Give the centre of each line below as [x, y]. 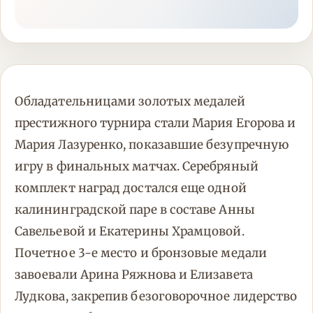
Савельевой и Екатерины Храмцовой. [130, 232]
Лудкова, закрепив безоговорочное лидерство [156, 297]
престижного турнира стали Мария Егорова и [155, 123]
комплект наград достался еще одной [131, 188]
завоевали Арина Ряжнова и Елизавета [134, 275]
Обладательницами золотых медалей [130, 102]
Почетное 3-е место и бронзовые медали [141, 253]
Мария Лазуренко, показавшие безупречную [152, 145]
